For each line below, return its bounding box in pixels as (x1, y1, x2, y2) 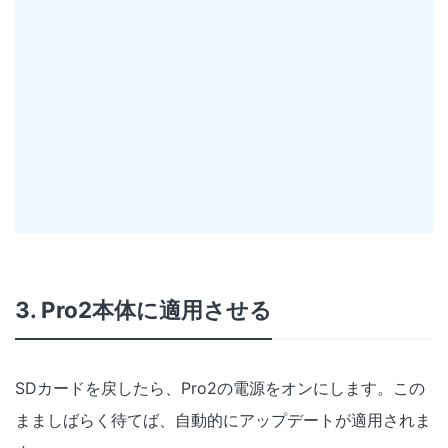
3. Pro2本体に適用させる (15, 295, 272, 323)
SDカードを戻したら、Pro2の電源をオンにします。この (15, 377, 425, 398)
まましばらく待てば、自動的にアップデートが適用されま (15, 409, 431, 430)
